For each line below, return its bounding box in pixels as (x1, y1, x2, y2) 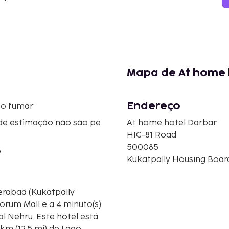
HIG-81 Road (127, 130, 176, 141)
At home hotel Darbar (127, 118, 217, 128)
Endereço (127, 101, 180, 112)
